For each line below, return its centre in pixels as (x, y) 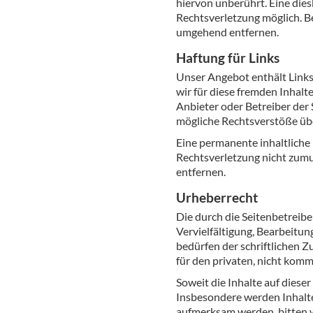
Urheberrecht (217, 197)
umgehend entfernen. (227, 32)
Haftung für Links (228, 58)
